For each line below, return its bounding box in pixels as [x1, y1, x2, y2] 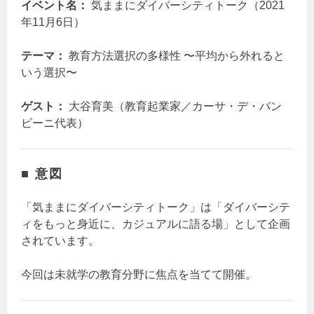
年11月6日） [21, 16, 86, 29]
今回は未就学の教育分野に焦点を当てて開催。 [21, 268, 257, 281]
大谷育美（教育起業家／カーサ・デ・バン [66, 100, 282, 113]
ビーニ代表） [21, 117, 89, 130]
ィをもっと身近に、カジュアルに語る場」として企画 [21, 218, 291, 231]
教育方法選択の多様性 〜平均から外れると [66, 50, 285, 62]
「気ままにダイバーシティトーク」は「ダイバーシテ [21, 201, 291, 214]
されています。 [21, 235, 100, 247]
